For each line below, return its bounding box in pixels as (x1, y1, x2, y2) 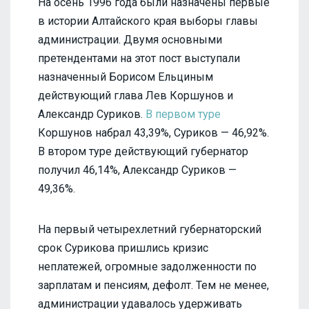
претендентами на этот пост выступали (38, 51, 240, 65)
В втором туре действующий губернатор (38, 144, 248, 158)
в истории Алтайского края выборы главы (38, 14, 258, 28)
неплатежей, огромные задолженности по (38, 259, 257, 273)
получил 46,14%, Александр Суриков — (38, 163, 237, 177)
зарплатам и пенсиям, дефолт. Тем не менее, (38, 278, 269, 292)
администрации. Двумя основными (38, 32, 222, 46)
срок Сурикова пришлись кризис (38, 241, 208, 255)
